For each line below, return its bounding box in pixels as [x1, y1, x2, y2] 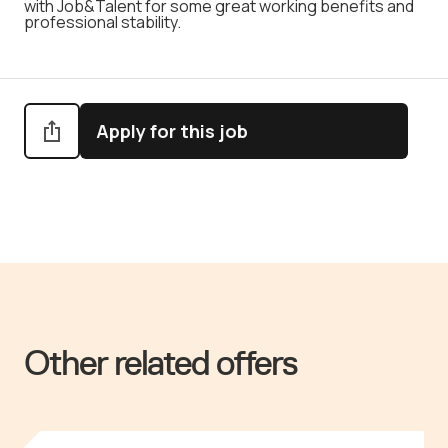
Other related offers [24, 341, 297, 384]
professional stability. [24, 11, 181, 33]
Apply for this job [96, 119, 248, 143]
